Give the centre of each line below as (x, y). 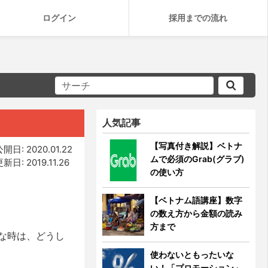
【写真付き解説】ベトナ (197, 146)
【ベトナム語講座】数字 (197, 200)
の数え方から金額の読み (197, 213)
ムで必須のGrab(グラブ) (198, 159)
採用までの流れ (198, 18)
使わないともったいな (192, 255)
